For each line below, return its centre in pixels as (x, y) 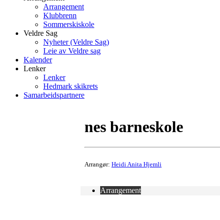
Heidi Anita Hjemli (137, 164)
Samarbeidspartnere (54, 95)
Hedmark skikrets (70, 86)
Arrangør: (98, 164)
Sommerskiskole (69, 24)
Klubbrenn (60, 15)
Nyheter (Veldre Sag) (76, 42)
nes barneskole (134, 127)
